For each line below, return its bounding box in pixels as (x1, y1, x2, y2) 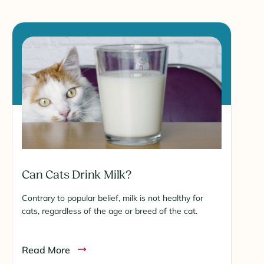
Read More (22, 243, 70, 256)
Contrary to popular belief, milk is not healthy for (22, 192, 203, 203)
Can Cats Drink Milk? (22, 167, 131, 181)
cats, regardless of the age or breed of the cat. (22, 205, 197, 216)
